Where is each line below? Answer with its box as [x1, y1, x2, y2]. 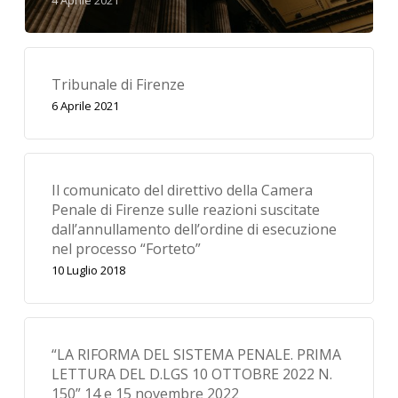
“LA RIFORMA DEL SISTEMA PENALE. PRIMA [51, 344, 341, 364]
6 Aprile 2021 [51, 97, 119, 114]
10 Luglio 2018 [51, 261, 125, 278]
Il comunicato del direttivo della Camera [51, 179, 313, 200]
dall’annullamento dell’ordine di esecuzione [51, 219, 337, 239]
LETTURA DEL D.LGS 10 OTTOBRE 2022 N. [51, 363, 332, 384]
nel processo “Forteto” [51, 238, 201, 259]
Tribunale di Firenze [51, 74, 185, 94]
